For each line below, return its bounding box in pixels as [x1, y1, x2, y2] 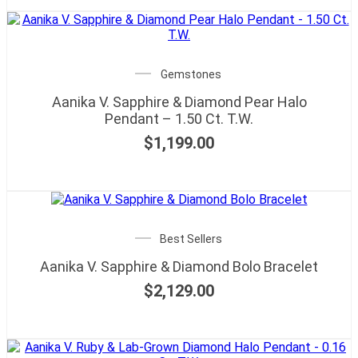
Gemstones [161, 67, 221, 81]
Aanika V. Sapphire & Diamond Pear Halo [51, 93, 307, 110]
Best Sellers [160, 232, 222, 245]
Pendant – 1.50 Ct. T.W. [105, 109, 253, 127]
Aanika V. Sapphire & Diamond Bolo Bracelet [40, 257, 318, 275]
